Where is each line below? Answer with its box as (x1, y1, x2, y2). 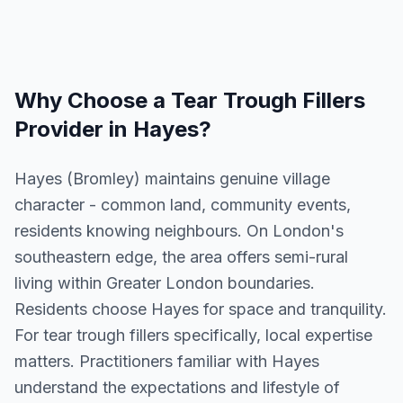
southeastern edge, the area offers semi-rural (14, 247, 348, 266)
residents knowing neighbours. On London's (14, 221, 344, 240)
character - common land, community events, (14, 195, 351, 214)
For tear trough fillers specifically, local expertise (14, 326, 372, 345)
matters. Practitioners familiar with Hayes (14, 352, 319, 371)
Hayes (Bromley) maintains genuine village (14, 169, 330, 188)
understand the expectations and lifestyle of (14, 378, 340, 397)
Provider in (14, 116, 133, 142)
